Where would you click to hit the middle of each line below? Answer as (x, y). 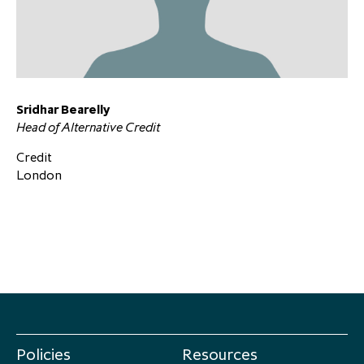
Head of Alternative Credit (88, 126)
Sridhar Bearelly (63, 108)
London (39, 174)
